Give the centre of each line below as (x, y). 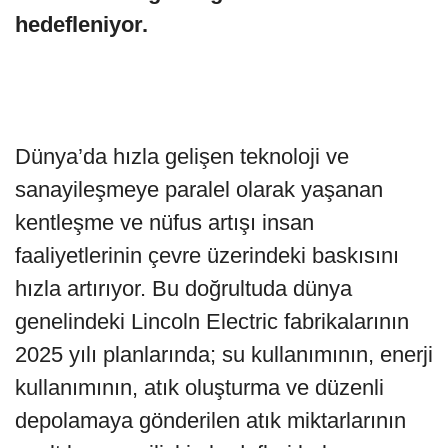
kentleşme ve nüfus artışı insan (164, 222)
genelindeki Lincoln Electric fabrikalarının (212, 321)
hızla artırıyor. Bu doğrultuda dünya (183, 288)
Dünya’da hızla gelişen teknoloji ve (182, 156)
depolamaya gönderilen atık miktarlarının (210, 420)
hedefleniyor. (81, 24)
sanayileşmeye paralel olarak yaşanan (199, 189)
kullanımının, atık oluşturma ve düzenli (199, 387)
